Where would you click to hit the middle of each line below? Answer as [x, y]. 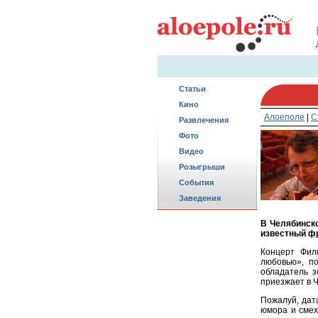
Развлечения [204, 120]
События [196, 182]
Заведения [200, 198]
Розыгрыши [202, 167]
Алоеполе [284, 117]
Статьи [192, 89]
